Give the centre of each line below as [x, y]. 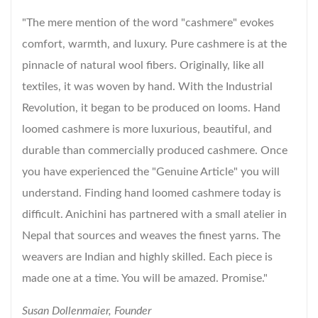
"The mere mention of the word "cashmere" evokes [148, 23]
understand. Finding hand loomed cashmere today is [152, 193]
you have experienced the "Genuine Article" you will [151, 172]
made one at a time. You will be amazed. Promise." [145, 278]
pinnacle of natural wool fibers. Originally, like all [143, 65]
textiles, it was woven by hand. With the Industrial [147, 87]
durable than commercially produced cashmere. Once [155, 150]
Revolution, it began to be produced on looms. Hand [151, 108]
